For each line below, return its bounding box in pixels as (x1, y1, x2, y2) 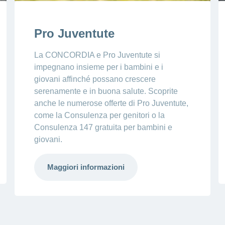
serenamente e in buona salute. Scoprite (34, 87, 178, 96)
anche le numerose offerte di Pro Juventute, (34, 99, 189, 108)
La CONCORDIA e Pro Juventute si (34, 51, 161, 60)
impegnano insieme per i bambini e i (34, 63, 164, 72)
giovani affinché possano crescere (34, 75, 156, 84)
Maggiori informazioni (47, 163, 125, 172)
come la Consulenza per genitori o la (34, 111, 165, 120)
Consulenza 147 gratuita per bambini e (34, 123, 173, 132)
